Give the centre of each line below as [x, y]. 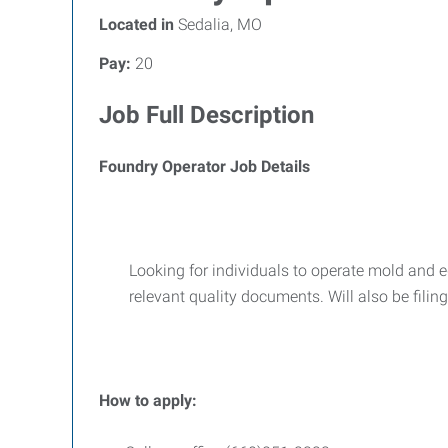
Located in [136, 24]
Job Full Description [206, 115]
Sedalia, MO [218, 24]
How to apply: [148, 400]
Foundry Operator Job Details [206, 166]
